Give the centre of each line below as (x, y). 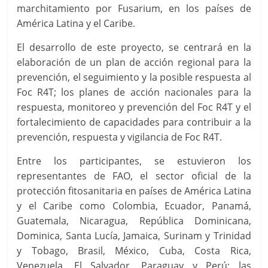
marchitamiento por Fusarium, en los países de (134, 9)
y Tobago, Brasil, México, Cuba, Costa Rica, (134, 251)
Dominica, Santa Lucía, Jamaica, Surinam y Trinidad (134, 236)
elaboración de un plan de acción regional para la (134, 63)
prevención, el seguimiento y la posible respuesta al (134, 77)
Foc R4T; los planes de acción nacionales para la (134, 92)
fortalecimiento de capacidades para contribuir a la (134, 122)
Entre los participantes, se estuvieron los (134, 161)
